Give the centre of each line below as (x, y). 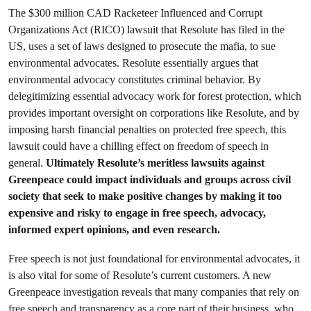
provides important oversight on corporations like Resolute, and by (154, 113)
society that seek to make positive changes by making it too (145, 196)
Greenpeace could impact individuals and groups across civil (150, 179)
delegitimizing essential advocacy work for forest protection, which (155, 96)
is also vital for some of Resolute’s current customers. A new (140, 275)
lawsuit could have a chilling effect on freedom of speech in (138, 146)
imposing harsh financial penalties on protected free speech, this (147, 129)
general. (27, 163)
